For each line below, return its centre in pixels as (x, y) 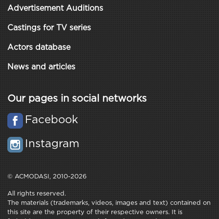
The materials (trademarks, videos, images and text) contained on (109, 203)
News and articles (41, 67)
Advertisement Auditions (55, 9)
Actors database (39, 48)
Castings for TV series (49, 28)
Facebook (52, 120)
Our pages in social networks (77, 99)
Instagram (52, 144)
